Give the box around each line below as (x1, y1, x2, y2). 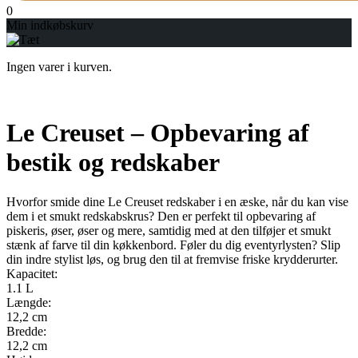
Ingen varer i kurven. (6, 60, 112, 74)
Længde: (6, 295, 51, 309)
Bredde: (6, 324, 46, 338)
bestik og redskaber (6, 148, 220, 177)
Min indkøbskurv (6, 18, 93, 33)
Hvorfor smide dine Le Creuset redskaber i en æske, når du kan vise (6, 194, 348, 209)
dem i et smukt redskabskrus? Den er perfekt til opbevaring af (6, 209, 316, 223)
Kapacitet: (6, 266, 58, 280)
